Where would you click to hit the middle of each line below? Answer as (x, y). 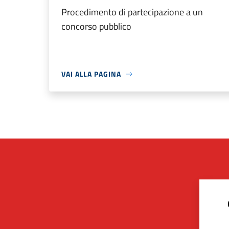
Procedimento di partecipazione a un (132, 12)
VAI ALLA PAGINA (91, 74)
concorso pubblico (96, 26)
